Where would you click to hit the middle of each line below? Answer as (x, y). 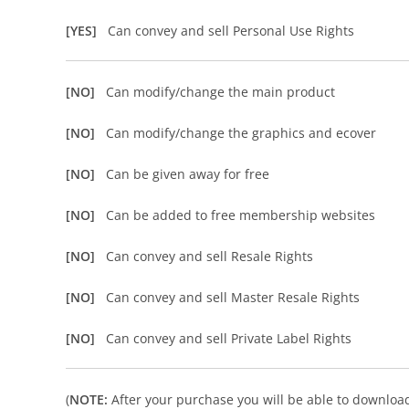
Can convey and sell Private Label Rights (229, 338)
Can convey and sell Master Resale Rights (233, 297)
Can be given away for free (188, 174)
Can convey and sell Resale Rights (210, 256)
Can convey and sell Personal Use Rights (231, 31)
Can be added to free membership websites (241, 215)
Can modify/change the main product (220, 92)
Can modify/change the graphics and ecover (241, 133)
